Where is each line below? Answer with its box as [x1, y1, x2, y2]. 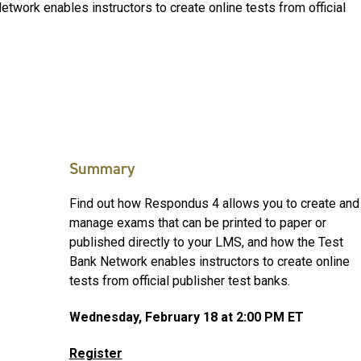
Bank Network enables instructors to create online [68, 254, 350, 270]
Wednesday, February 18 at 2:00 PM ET [68, 309, 304, 325]
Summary [68, 158, 135, 180]
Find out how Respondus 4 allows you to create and [68, 196, 359, 212]
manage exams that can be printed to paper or [68, 215, 326, 231]
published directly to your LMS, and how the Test [68, 234, 343, 251]
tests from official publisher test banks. [68, 273, 290, 289]
